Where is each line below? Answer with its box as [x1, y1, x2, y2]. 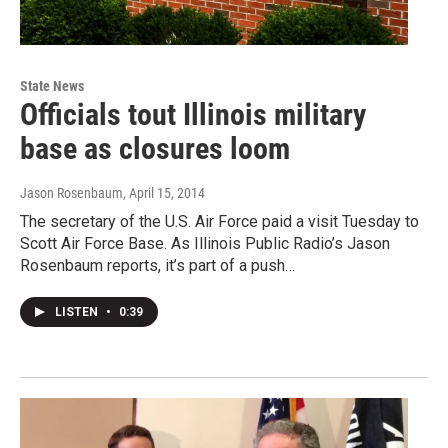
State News [20, 78, 84, 95]
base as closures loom [20, 131, 290, 167]
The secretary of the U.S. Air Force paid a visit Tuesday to [20, 212, 419, 232]
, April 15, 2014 [123, 185, 205, 202]
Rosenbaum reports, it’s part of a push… [20, 256, 295, 276]
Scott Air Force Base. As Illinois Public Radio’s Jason [20, 234, 390, 254]
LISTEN [55, 305, 101, 320]
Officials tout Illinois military [20, 97, 366, 133]
